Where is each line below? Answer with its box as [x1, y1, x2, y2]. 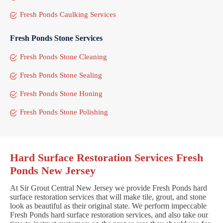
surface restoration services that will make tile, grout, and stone [10, 192, 206, 201]
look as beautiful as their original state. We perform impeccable [10, 201, 207, 210]
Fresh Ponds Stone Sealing [20, 71, 102, 79]
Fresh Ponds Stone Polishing [20, 108, 108, 116]
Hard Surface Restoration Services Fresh [10, 151, 203, 164]
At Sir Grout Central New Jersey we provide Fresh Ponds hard [10, 183, 207, 192]
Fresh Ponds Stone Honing [20, 89, 103, 98]
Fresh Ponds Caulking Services [20, 10, 116, 18]
